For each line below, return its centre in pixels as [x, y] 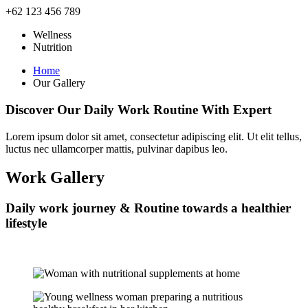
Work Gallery [55, 178]
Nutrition [53, 47]
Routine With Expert [211, 109]
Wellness [52, 35]
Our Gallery [59, 83]
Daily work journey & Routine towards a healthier [148, 208]
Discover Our [45, 109]
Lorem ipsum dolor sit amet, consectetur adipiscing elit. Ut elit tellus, [154, 136]
